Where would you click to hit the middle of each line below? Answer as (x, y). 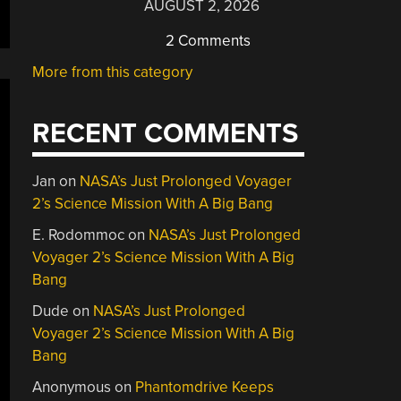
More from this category (113, 72)
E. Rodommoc (79, 235)
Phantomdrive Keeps (205, 387)
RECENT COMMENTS (166, 134)
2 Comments (207, 40)
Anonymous (72, 387)
